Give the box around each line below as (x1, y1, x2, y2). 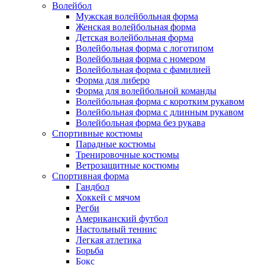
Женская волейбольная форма (76, 22, 196, 32)
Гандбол (76, 182, 109, 192)
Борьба (76, 245, 104, 256)
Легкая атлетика (76, 235, 141, 245)
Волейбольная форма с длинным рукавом (76, 107, 244, 117)
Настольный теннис (76, 224, 157, 234)
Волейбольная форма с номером (76, 54, 205, 64)
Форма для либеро (76, 75, 150, 85)
